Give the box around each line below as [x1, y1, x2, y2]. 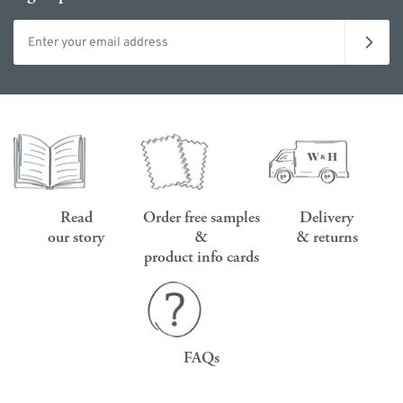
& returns [295, 227, 358, 248]
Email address [13, 18, 93, 38]
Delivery [300, 207, 354, 228]
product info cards [143, 246, 259, 268]
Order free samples [142, 207, 260, 228]
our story [48, 227, 105, 248]
